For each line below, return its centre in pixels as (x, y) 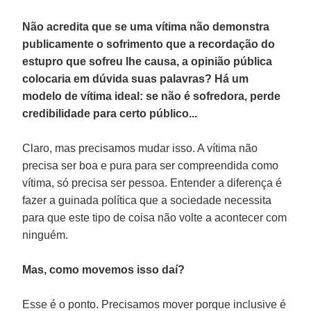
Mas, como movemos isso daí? (104, 269)
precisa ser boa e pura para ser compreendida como (151, 165)
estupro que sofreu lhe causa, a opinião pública (148, 61)
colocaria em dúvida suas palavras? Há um (136, 78)
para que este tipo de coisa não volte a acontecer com (155, 217)
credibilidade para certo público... (110, 113)
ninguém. (45, 235)
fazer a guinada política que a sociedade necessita (147, 200)
